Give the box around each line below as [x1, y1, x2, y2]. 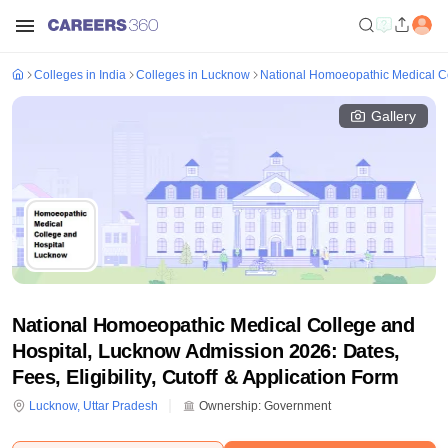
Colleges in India [34, 68, 126, 82]
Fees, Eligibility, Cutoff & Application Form [12, 366, 399, 388]
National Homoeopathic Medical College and [12, 314, 415, 336]
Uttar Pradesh [83, 399, 158, 413]
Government [264, 399, 331, 413]
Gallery [371, 108, 416, 124]
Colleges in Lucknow [136, 68, 250, 82]
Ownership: [196, 399, 261, 413]
